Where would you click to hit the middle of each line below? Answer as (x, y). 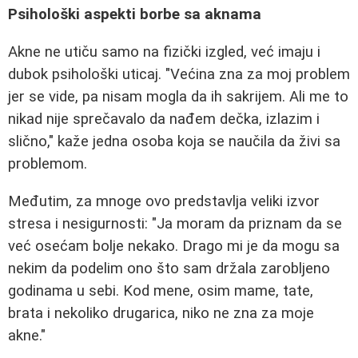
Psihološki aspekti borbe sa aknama (135, 15)
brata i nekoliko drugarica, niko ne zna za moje (161, 313)
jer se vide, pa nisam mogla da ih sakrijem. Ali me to (178, 96)
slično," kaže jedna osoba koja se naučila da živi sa (174, 141)
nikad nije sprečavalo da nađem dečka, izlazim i (164, 119)
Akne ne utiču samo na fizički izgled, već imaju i (164, 52)
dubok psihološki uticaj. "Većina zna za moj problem (179, 74)
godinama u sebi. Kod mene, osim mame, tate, (161, 290)
